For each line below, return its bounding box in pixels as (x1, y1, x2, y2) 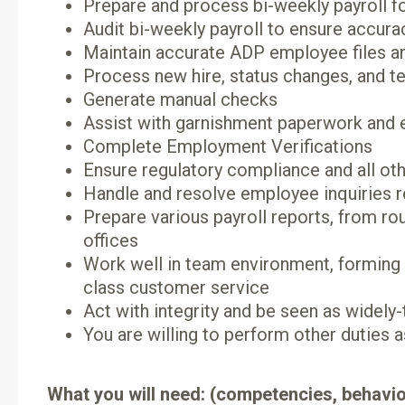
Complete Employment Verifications (83, 136, 372, 157)
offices (83, 230, 138, 251)
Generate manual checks (83, 89, 278, 110)
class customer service (83, 277, 269, 298)
